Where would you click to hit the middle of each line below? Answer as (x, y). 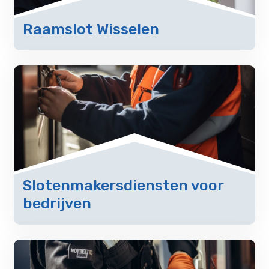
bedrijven (57, 203)
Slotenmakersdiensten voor (123, 185)
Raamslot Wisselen (91, 29)
